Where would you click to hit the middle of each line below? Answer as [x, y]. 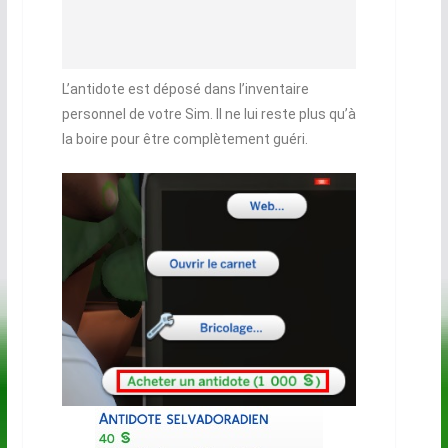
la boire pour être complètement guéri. [184, 139]
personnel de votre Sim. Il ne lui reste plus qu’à [208, 114]
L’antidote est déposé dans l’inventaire [185, 89]
